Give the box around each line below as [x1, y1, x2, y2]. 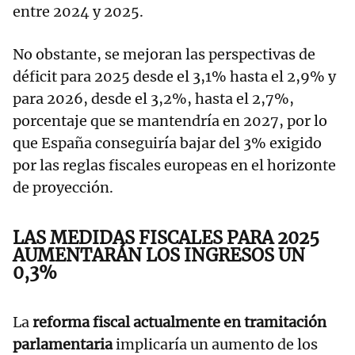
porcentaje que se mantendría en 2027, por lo [13, 112, 327, 131]
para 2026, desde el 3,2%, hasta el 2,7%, [13, 90, 294, 109]
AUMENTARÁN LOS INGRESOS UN [13, 244, 305, 267]
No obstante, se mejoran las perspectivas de [13, 45, 315, 64]
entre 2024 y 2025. [13, 2, 143, 21]
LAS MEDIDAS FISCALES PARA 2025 [13, 227, 319, 250]
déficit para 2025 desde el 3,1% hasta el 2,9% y [13, 67, 336, 86]
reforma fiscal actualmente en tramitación [32, 313, 326, 332]
